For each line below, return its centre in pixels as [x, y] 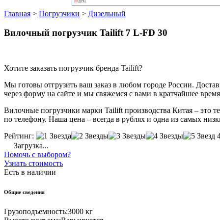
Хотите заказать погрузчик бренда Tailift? [73, 68]
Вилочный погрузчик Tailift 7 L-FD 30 [86, 32]
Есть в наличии [30, 172]
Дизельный [107, 13]
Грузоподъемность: [36, 212]
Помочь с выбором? [37, 155]
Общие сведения [24, 192]
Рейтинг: [19, 136]
